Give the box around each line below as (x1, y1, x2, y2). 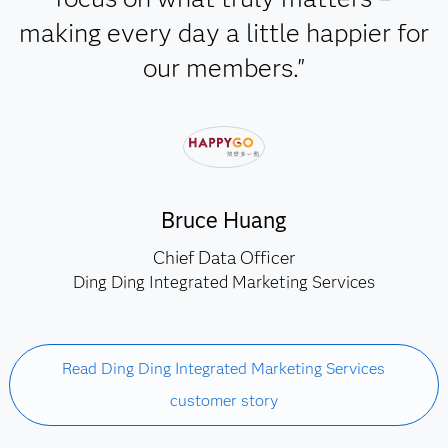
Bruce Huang (160, 207, 287, 234)
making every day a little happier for (18, 17, 429, 49)
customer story (169, 391, 278, 410)
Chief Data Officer (152, 247, 295, 269)
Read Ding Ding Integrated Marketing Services (62, 359, 386, 378)
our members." (142, 52, 305, 84)
